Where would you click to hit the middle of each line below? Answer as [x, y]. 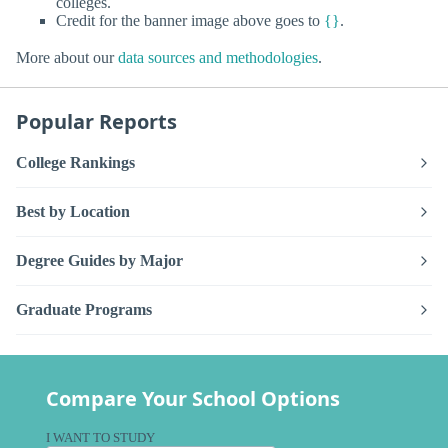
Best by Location [73, 211]
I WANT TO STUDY [100, 437]
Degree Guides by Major [99, 260]
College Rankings [75, 162]
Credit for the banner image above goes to [190, 21]
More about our [67, 58]
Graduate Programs [84, 309]
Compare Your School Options [193, 398]
